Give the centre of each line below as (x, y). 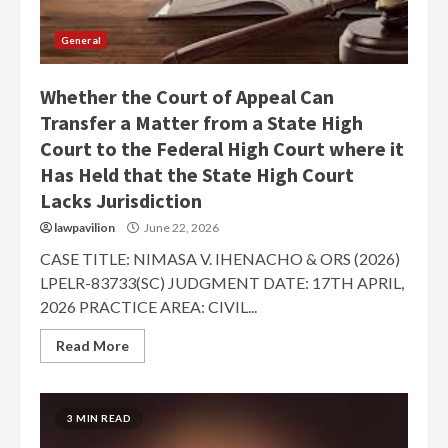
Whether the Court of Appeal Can (187, 96)
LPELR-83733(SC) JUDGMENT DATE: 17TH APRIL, (222, 282)
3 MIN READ (99, 418)
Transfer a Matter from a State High (201, 122)
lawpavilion (84, 227)
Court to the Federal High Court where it (222, 148)
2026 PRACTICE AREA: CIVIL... (148, 306)
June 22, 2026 (180, 227)
